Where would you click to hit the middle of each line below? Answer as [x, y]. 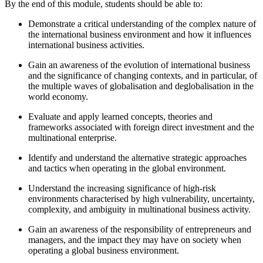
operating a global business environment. [104, 251]
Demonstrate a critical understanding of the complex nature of [142, 24]
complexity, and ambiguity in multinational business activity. [139, 210]
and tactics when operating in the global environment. [127, 168]
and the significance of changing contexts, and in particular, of [143, 76]
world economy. [58, 97]
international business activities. [86, 45]
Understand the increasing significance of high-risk [122, 188]
